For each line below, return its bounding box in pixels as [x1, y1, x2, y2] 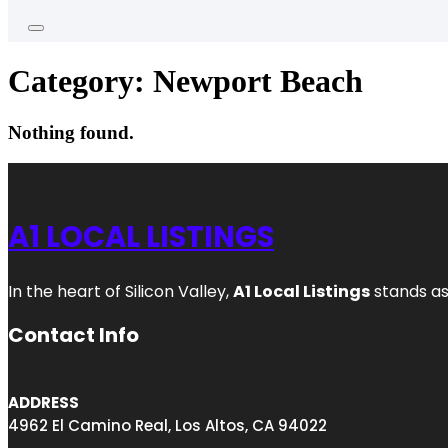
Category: [8, 63, 153, 100]
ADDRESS [8, 392, 79, 414]
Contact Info [8, 321, 139, 350]
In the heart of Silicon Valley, [8, 280, 233, 304]
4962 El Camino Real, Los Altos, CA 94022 [8, 415, 327, 437]
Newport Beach [153, 63, 363, 100]
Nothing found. [8, 121, 134, 143]
